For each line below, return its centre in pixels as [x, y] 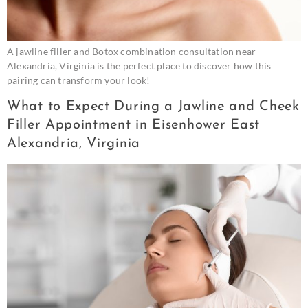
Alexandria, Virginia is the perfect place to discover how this [139, 66]
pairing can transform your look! [79, 80]
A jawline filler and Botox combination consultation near [132, 52]
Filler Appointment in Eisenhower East [133, 125]
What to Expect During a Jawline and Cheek [153, 106]
